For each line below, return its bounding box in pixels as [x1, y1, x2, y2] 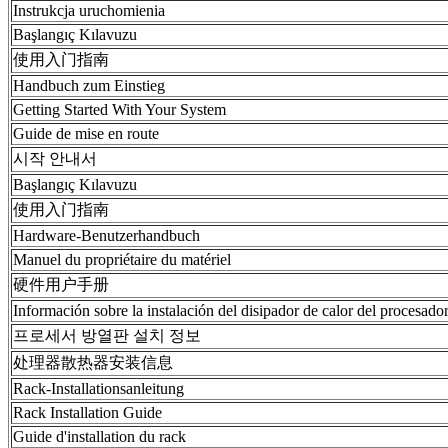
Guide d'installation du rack [13, 427, 186, 445]
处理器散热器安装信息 [13, 353, 173, 371]
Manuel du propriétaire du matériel [13, 250, 231, 268]
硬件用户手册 [13, 275, 109, 293]
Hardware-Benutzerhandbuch [13, 226, 200, 244]
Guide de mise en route [13, 124, 159, 142]
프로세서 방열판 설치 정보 [13, 326, 201, 344]
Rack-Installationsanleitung [13, 379, 184, 397]
